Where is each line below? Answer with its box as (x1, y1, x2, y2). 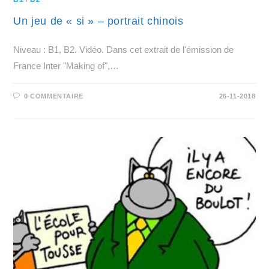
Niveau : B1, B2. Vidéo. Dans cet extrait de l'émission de (13, 44, 234, 55)
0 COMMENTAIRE (24, 92, 83, 100)
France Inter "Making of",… (13, 61, 119, 71)
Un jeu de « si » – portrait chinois (13, 15, 184, 28)
